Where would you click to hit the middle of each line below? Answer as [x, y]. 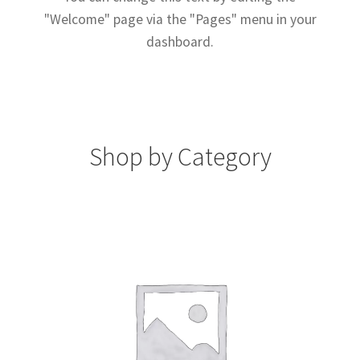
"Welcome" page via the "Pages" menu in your [180, 20]
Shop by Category [180, 157]
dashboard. [180, 42]
